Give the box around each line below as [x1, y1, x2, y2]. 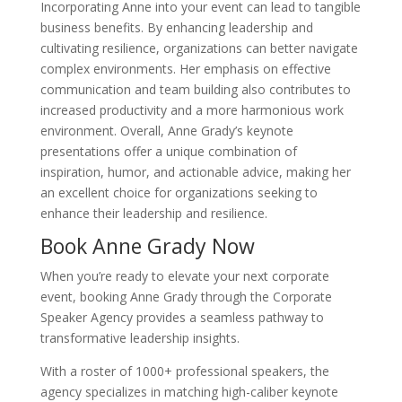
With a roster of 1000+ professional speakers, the [39, 363, 329, 380]
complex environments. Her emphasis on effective [39, 60, 331, 78]
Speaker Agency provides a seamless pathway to [39, 309, 324, 327]
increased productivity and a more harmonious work [39, 101, 344, 119]
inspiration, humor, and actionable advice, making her [39, 163, 351, 181]
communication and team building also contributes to [39, 81, 351, 99]
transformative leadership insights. [39, 329, 240, 347]
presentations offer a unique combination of [39, 143, 297, 161]
